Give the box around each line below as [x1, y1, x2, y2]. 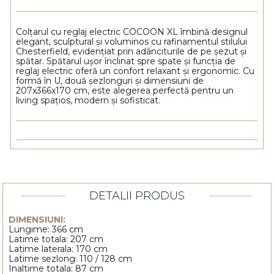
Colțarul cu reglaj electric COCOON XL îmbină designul [16, 26, 248, 38]
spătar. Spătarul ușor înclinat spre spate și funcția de [16, 56, 236, 67]
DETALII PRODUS [89, 188, 185, 202]
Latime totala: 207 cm [9, 233, 104, 245]
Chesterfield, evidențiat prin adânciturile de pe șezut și [16, 46, 247, 57]
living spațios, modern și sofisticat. [16, 95, 161, 106]
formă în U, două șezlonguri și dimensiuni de [16, 75, 204, 87]
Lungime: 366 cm [9, 223, 84, 235]
